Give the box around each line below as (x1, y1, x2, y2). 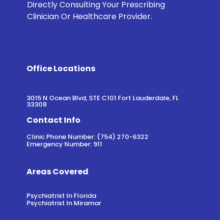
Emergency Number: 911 (26, 139, 102, 149)
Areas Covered (26, 166, 88, 178)
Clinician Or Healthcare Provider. (27, 10, 152, 22)
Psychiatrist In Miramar (26, 198, 101, 208)
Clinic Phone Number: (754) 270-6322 (26, 132, 148, 141)
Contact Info (26, 114, 81, 126)
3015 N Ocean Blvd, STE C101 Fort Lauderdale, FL (26, 93, 179, 103)
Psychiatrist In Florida (26, 191, 96, 201)
